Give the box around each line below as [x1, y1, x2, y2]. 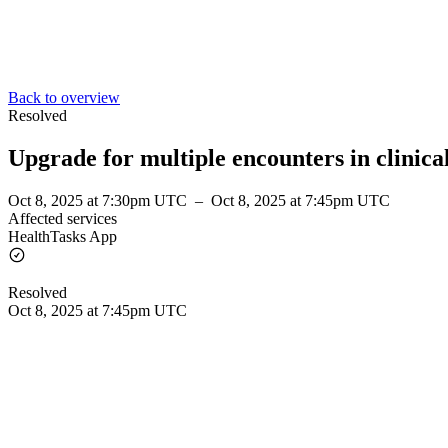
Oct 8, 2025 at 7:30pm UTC [8, 191, 191, 209]
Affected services [8, 209, 117, 227]
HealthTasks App [8, 227, 117, 245]
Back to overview [8, 89, 120, 106]
